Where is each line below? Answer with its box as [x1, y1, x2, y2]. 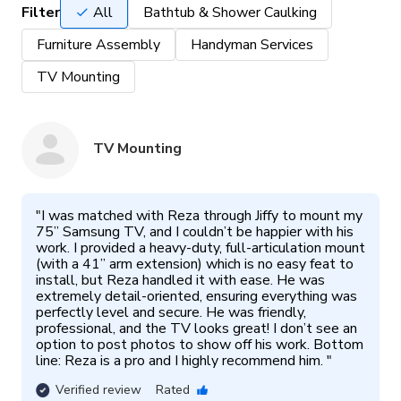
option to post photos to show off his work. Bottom [36, 335, 363, 354]
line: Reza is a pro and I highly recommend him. [36, 351, 327, 371]
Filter [21, 3, 60, 22]
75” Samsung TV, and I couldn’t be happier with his [36, 222, 354, 242]
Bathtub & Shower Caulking [143, 3, 317, 22]
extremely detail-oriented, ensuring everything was [36, 286, 357, 306]
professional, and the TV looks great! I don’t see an [36, 319, 357, 338]
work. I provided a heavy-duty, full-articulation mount [36, 238, 365, 258]
